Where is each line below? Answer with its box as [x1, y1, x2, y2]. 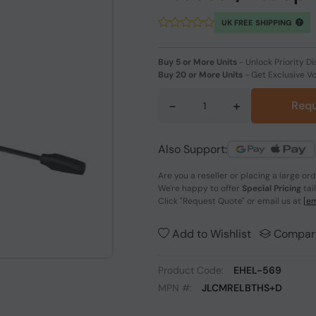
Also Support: [158, 141, 227, 157]
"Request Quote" [180, 195, 245, 207]
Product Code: [158, 264, 226, 276]
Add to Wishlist [169, 226, 251, 241]
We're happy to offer [158, 183, 242, 194]
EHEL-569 [233, 264, 281, 276]
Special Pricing [242, 183, 301, 194]
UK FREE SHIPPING [221, 18, 294, 28]
